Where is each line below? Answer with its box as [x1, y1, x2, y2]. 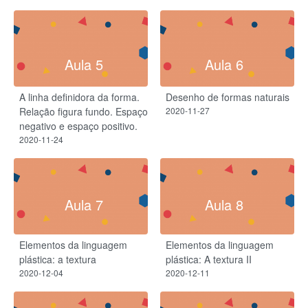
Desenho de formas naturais [166, 90, 289, 104]
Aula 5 [65, 54, 103, 74]
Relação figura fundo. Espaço [19, 104, 148, 119]
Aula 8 [205, 194, 243, 214]
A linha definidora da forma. [19, 90, 140, 104]
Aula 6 [205, 54, 243, 74]
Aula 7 [65, 194, 103, 214]
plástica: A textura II [166, 252, 252, 266]
